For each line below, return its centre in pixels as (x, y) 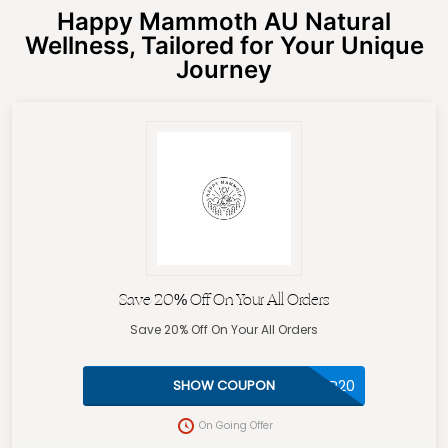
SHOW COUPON (224, 386)
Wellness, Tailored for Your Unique (224, 45)
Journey (224, 69)
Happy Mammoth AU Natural (224, 21)
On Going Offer (235, 426)
